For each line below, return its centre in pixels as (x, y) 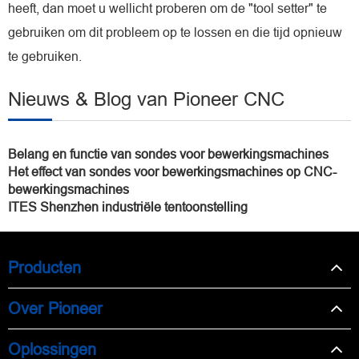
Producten (44, 267)
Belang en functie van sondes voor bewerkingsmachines (168, 154)
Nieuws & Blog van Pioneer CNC (146, 100)
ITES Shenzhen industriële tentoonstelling (128, 207)
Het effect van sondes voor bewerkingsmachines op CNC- (172, 171)
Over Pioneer (55, 308)
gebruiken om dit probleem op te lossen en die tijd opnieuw (175, 32)
